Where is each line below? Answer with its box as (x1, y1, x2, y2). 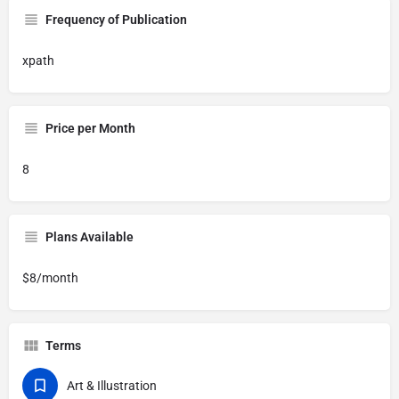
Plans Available (45, 230, 134, 244)
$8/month (22, 271, 78, 285)
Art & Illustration (67, 379, 157, 393)
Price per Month (45, 121, 135, 135)
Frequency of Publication (45, 12, 187, 27)
